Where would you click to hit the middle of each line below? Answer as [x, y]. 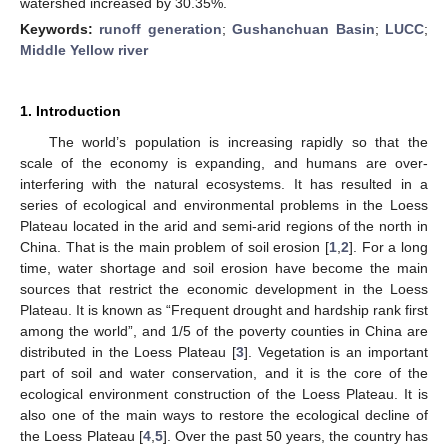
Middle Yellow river [84, 49]
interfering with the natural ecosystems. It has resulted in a [224, 183]
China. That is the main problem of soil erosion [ [174, 246]
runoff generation [160, 28]
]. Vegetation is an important [336, 351]
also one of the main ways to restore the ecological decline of [224, 414]
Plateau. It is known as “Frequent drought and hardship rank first [224, 309]
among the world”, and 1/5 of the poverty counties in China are [224, 330]
